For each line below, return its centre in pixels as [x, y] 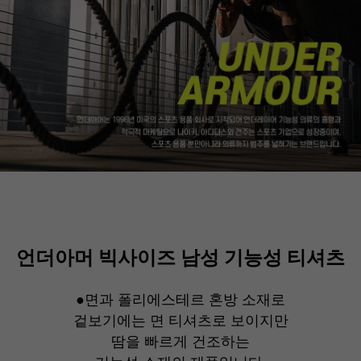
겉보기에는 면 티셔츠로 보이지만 [180, 321]
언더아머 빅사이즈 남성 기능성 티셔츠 [180, 258]
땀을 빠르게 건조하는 [180, 342]
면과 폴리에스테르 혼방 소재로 [185, 300]
